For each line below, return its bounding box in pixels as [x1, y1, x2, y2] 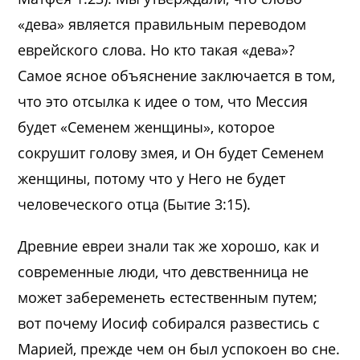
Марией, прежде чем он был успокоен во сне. [18, 338, 341, 358]
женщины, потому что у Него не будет [18, 168, 286, 188]
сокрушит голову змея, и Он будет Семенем [18, 142, 325, 162]
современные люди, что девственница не [18, 261, 309, 281]
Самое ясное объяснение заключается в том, [18, 65, 336, 85]
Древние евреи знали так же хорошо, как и [18, 235, 320, 256]
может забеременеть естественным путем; [18, 287, 318, 307]
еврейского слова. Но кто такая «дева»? [18, 39, 296, 59]
